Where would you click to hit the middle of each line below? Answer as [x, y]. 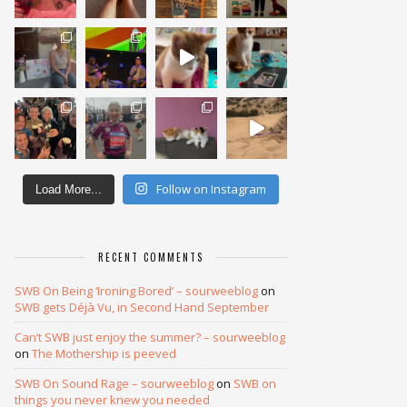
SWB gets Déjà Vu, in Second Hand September [142, 307]
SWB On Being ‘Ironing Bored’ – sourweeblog [136, 290]
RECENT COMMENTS [151, 257]
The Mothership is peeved [104, 353]
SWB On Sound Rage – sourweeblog [114, 383]
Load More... [68, 189]
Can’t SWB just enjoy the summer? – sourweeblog [150, 337]
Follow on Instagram [212, 189]
